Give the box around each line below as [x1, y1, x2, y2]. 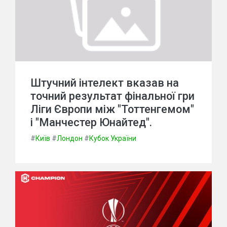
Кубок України [89, 134, 136, 142]
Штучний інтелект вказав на [30, 77, 179, 89]
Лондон [57, 134, 83, 142]
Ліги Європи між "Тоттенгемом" [30, 103, 194, 116]
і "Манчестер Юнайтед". [30, 116, 152, 129]
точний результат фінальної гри [30, 90, 195, 102]
